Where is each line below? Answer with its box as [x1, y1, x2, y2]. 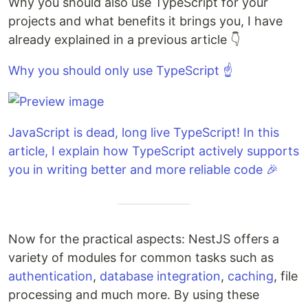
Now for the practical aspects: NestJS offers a [8, 232, 279, 246]
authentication [8, 269, 93, 283]
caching [228, 269, 274, 283]
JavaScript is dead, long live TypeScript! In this [8, 125, 279, 140]
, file [274, 269, 298, 283]
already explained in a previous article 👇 [8, 32, 240, 47]
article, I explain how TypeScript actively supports [8, 144, 299, 158]
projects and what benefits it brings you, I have [8, 14, 283, 28]
